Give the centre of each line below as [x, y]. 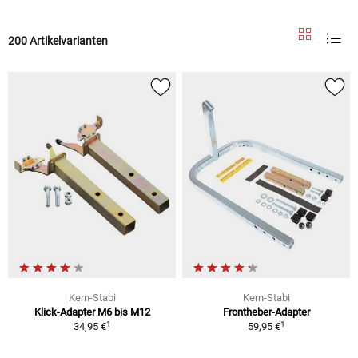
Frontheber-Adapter [266, 312]
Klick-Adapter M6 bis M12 [92, 312]
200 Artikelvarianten [58, 40]
